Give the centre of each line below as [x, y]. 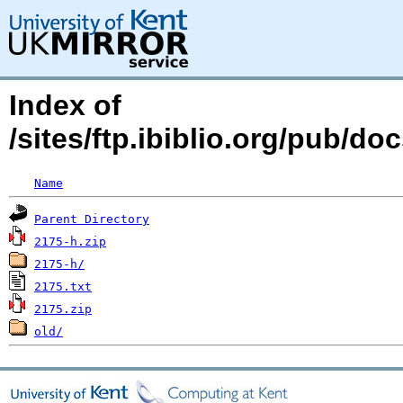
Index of [65, 105]
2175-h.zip [70, 242]
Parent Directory [92, 219]
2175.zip [63, 309]
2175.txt [63, 287]
